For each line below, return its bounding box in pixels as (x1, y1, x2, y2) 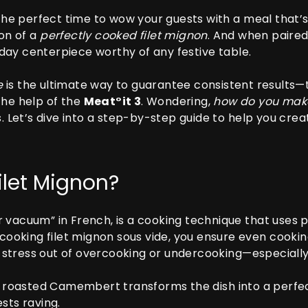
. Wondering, (141, 93, 214, 109)
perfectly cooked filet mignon (40, 27, 208, 43)
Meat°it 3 (83, 93, 142, 109)
